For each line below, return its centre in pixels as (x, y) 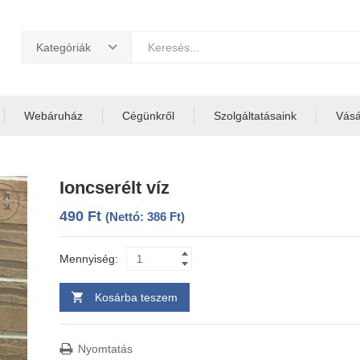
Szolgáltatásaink (255, 116)
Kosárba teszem (136, 297)
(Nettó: (126, 217)
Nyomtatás (104, 349)
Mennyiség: (89, 259)
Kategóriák (63, 47)
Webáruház (53, 116)
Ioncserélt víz (115, 188)
